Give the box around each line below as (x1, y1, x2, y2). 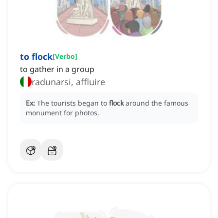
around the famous (126, 98, 188, 108)
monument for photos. (26, 108, 99, 118)
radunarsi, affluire (32, 76, 105, 88)
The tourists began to (37, 98, 109, 108)
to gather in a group (20, 64, 94, 75)
